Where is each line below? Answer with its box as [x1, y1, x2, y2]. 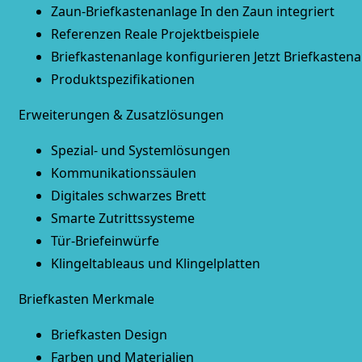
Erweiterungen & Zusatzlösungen [18, 106, 224, 124]
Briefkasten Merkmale [18, 290, 154, 308]
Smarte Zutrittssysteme [50, 209, 195, 227]
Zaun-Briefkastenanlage [50, 2, 197, 20]
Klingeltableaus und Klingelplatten [50, 255, 260, 272]
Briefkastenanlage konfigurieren [50, 48, 250, 65]
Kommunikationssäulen [50, 164, 196, 182]
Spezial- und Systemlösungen [50, 141, 230, 159]
